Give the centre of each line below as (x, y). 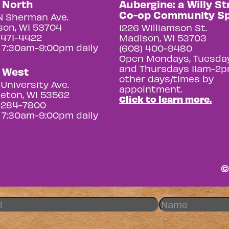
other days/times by (167, 78)
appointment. (151, 88)
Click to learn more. (166, 99)
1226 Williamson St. (163, 27)
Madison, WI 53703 (163, 37)
